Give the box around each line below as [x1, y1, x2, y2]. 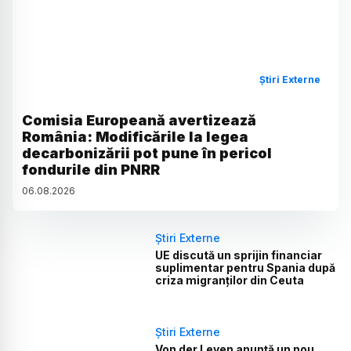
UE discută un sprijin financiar [155, 248, 323, 262]
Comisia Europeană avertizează [22, 112, 256, 129]
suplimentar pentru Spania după [155, 261, 336, 275]
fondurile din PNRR [22, 161, 160, 179]
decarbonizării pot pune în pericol [22, 145, 272, 162]
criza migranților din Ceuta [155, 273, 305, 288]
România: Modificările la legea [22, 128, 248, 146]
